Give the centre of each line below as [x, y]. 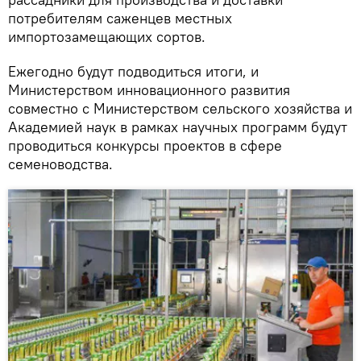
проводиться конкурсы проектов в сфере [145, 146]
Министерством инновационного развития [149, 90]
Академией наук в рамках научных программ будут [178, 127]
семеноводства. [60, 164]
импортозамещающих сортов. [107, 37]
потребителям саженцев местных [120, 19]
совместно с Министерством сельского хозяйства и [180, 109]
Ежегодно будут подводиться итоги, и [133, 72]
